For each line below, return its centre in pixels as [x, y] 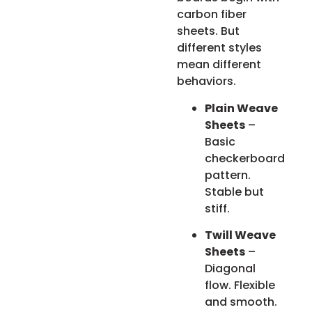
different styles [220, 48]
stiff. [218, 208]
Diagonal [231, 269]
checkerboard [245, 158]
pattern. [228, 175]
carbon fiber [212, 15]
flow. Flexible [240, 286]
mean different [219, 65]
